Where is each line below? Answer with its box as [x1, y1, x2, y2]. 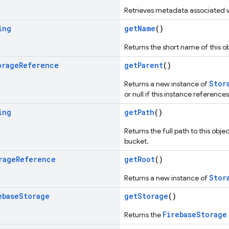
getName [124, 24, 155, 33]
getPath [124, 107, 154, 117]
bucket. [124, 136, 149, 146]
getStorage [124, 191, 168, 201]
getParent [124, 60, 163, 70]
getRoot [124, 154, 155, 164]
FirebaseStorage [163, 210, 227, 219]
